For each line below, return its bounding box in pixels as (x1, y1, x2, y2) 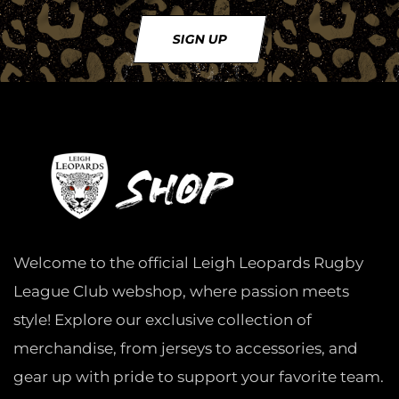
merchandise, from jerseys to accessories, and (13, 338, 358, 357)
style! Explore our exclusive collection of (13, 310, 312, 329)
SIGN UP (170, 30, 229, 47)
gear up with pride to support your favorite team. (13, 367, 384, 386)
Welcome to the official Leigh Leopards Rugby (13, 253, 363, 272)
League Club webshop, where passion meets (13, 281, 349, 300)
